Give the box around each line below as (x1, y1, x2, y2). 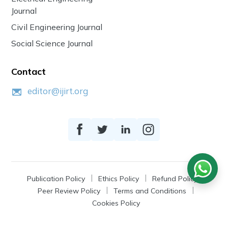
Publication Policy (26, 174, 85, 183)
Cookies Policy (92, 198, 140, 208)
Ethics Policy (98, 174, 139, 183)
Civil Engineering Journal (11, 21, 103, 32)
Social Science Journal (11, 38, 93, 48)
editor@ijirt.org (27, 85, 89, 96)
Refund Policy (152, 174, 197, 183)
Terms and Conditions (113, 186, 186, 195)
